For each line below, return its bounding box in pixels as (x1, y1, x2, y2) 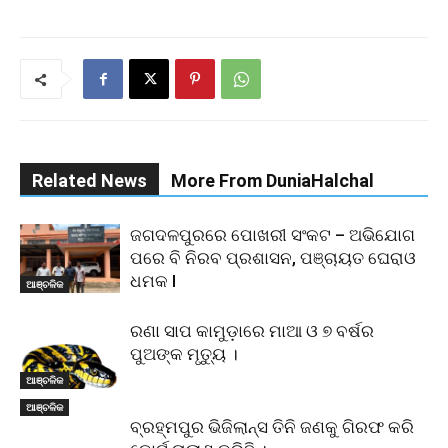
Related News (32, 170, 147, 191)
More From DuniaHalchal (171, 170, 374, 191)
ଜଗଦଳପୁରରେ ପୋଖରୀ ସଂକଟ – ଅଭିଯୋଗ (130, 225, 415, 245)
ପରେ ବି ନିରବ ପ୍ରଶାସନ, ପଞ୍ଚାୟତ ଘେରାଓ (130, 248, 416, 268)
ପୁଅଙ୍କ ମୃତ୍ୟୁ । (130, 344, 238, 364)
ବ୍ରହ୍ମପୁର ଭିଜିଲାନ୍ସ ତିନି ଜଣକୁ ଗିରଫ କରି (130, 417, 414, 437)
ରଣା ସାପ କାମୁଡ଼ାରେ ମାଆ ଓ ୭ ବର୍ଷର (130, 321, 374, 341)
